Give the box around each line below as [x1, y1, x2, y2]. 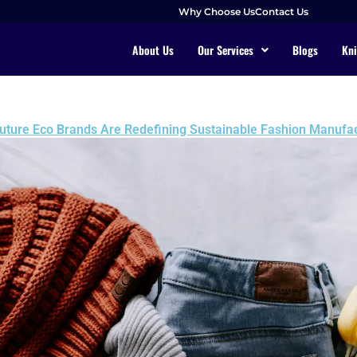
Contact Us [255, 6, 308, 18]
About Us [132, 41, 174, 58]
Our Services [198, 41, 253, 58]
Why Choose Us [178, 6, 255, 18]
